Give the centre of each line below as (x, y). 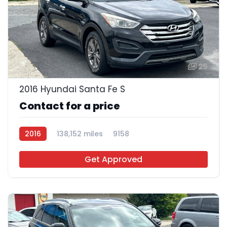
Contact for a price (70, 106)
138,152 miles (80, 134)
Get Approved (113, 159)
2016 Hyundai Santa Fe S (72, 89)
